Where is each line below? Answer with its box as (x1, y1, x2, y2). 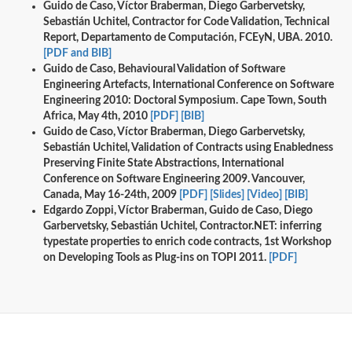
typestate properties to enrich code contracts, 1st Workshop (43, 236, 332, 248)
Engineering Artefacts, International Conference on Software (43, 79, 334, 91)
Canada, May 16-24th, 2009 (43, 189, 179, 201)
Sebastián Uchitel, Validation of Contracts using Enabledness (43, 142, 333, 154)
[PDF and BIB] (43, 48, 112, 60)
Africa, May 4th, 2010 (43, 111, 150, 123)
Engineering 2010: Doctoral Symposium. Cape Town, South (43, 95, 327, 107)
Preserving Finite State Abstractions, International (43, 158, 284, 170)
